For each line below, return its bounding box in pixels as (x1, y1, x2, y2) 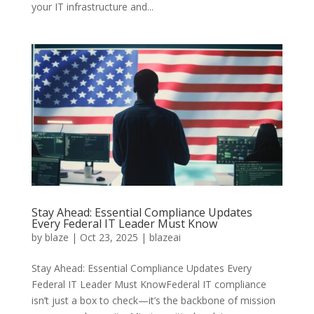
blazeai (149, 230, 181, 244)
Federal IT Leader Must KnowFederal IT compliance (31, 277, 266, 291)
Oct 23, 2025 (79, 230, 138, 244)
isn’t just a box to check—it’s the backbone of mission (31, 293, 275, 307)
